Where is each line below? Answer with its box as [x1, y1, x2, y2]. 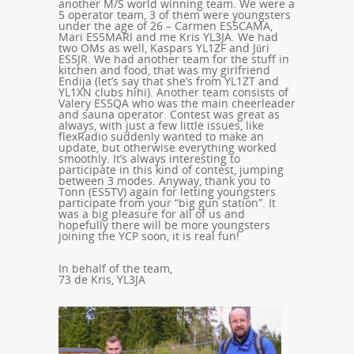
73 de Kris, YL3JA [58, 272, 145, 288]
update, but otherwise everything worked [58, 140, 277, 156]
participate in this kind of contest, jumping [58, 162, 284, 178]
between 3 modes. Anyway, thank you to [58, 173, 270, 189]
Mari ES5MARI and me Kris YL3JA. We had [58, 29, 278, 45]
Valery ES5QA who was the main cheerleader [58, 96, 296, 111]
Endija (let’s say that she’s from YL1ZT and [58, 73, 279, 89]
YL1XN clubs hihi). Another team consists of [58, 85, 288, 100]
